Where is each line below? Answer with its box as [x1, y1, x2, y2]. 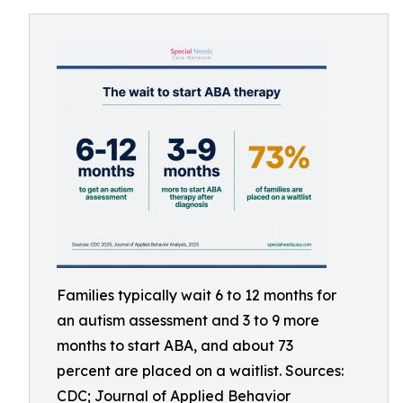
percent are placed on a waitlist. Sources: [57, 362, 344, 380]
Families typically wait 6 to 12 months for [57, 286, 336, 304]
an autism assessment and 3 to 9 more [57, 311, 319, 329]
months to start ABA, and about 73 [57, 336, 293, 354]
